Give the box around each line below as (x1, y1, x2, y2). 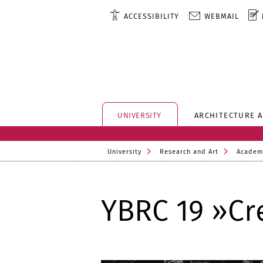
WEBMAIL (204, 12, 239, 21)
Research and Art (160, 148, 218, 156)
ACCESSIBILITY (123, 12, 179, 21)
